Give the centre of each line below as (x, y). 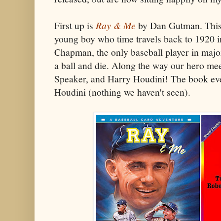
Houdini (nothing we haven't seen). (122, 92)
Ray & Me (116, 25)
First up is (75, 25)
